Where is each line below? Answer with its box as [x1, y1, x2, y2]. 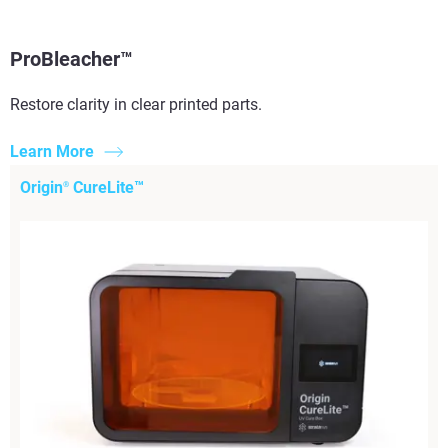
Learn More [10, 141, 94, 161]
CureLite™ [69, 177, 144, 197]
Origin [20, 177, 63, 197]
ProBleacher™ [10, 47, 133, 72]
